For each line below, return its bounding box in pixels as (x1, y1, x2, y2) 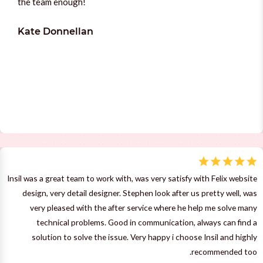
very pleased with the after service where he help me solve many (30, 202, 257, 213)
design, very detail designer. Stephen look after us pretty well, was (22, 187, 257, 198)
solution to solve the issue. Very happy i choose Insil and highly (32, 231, 257, 242)
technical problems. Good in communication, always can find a (36, 217, 257, 227)
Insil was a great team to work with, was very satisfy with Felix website (7, 173, 257, 183)
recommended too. (191, 246, 257, 257)
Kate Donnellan (18, 25, 93, 37)
